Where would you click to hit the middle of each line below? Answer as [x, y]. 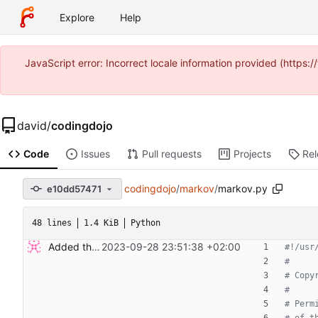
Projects [252, 154]
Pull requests [171, 154]
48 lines [52, 223]
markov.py [243, 189]
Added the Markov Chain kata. [96, 247]
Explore [77, 17]
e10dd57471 [74, 188]
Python [146, 223]
